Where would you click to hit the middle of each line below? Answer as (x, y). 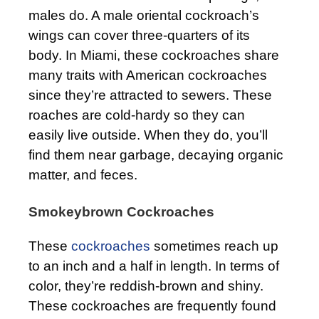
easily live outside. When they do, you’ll (148, 135)
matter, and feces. (83, 174)
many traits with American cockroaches (148, 75)
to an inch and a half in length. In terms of (154, 266)
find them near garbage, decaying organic (156, 155)
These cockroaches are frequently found (152, 305)
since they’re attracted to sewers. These (150, 95)
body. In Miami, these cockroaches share (154, 55)
